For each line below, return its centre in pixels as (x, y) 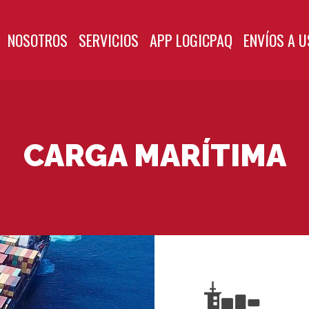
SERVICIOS (109, 40)
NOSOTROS (38, 40)
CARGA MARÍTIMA (154, 155)
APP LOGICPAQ (191, 40)
